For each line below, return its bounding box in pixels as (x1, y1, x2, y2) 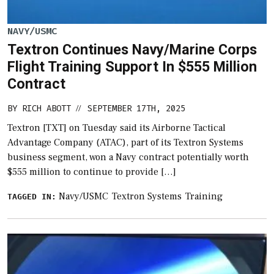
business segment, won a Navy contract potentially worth (7, 150, 249, 163)
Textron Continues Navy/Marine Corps (7, 40, 257, 58)
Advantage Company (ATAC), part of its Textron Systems (7, 136, 243, 149)
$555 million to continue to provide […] (7, 165, 176, 178)
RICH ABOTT (22, 102, 71, 114)
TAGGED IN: (7, 191, 56, 201)
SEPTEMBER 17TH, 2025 (87, 102, 185, 114)
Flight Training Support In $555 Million (7, 57, 257, 75)
